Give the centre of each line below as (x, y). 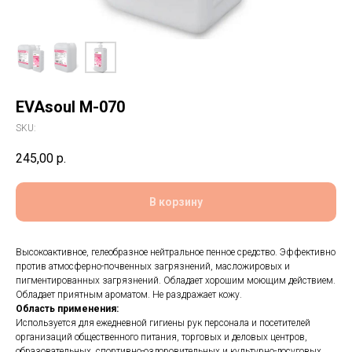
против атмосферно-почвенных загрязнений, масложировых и (153, 267)
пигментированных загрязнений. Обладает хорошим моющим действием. (176, 281)
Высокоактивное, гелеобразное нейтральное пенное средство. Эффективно (176, 253)
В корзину (176, 202)
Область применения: (67, 309)
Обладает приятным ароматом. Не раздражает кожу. (129, 295)
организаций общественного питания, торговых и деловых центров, (161, 337)
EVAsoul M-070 (70, 107)
